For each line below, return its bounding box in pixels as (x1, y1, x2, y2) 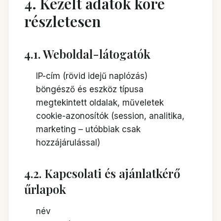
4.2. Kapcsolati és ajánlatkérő (24, 165, 180, 181)
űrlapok (24, 181, 66, 197)
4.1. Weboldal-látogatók (24, 46, 150, 62)
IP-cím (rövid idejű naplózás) (36, 71, 147, 81)
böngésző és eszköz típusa (36, 84, 144, 94)
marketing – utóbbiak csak (36, 124, 141, 134)
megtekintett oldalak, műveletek (36, 98, 164, 108)
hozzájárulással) (36, 138, 100, 147)
